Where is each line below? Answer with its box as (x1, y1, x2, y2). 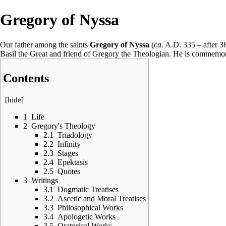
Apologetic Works (58, 212, 116, 221)
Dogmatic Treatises (58, 185, 119, 194)
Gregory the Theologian (92, 49, 169, 58)
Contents (3, 71, 49, 85)
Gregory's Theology (31, 121, 95, 130)
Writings (31, 176, 58, 185)
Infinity (58, 139, 81, 148)
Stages (58, 148, 78, 157)
